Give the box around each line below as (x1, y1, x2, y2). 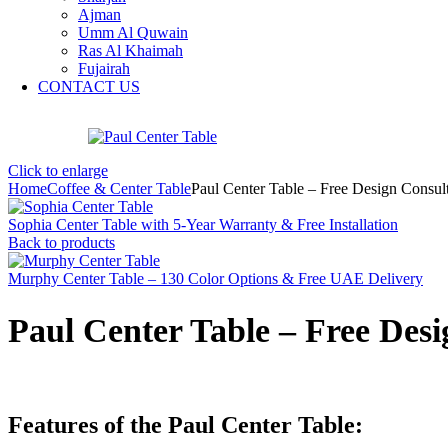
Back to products (8, 234, 115, 252)
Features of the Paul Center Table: (8, 411, 363, 438)
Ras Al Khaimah (78, 42, 183, 60)
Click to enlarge (8, 162, 108, 180)
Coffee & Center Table (47, 180, 191, 198)
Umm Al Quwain (78, 24, 188, 42)
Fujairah (78, 60, 130, 78)
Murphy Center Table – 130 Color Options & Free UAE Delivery (8, 270, 423, 288)
